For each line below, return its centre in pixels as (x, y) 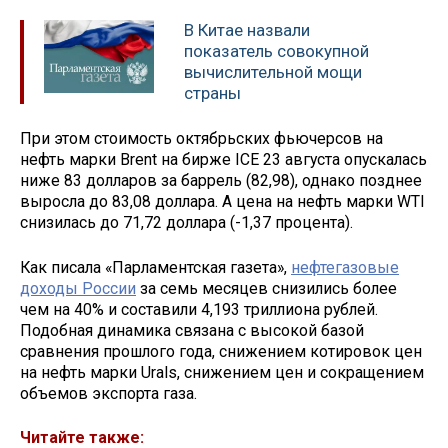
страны (212, 93)
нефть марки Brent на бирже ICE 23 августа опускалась (223, 159)
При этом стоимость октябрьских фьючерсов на (201, 138)
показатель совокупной (276, 51)
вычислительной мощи (273, 72)
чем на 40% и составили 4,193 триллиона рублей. (199, 309)
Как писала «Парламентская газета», (155, 267)
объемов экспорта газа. (108, 393)
